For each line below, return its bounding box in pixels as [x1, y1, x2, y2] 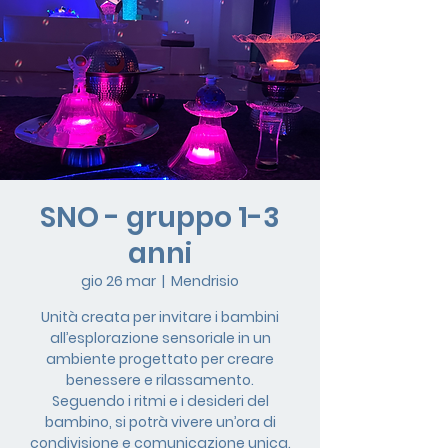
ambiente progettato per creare [46, 349, 274, 369]
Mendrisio [171, 271, 239, 291]
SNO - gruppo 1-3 [40, 198, 280, 237]
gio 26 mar [81, 271, 156, 291]
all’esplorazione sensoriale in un [49, 328, 271, 348]
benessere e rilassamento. [66, 370, 254, 390]
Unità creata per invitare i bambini [41, 307, 279, 327]
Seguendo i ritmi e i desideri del [51, 391, 269, 411]
